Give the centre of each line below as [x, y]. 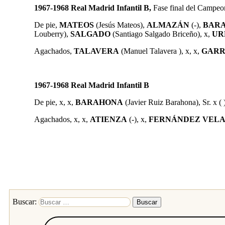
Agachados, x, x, [62, 119]
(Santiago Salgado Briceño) [155, 34]
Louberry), [52, 34]
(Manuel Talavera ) [150, 51]
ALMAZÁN [168, 25]
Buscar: [25, 201]
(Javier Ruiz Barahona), [162, 102]
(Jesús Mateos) [118, 25]
